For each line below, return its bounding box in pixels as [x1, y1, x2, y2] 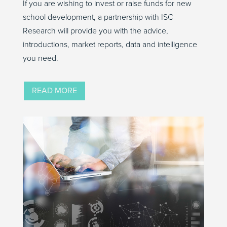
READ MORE [31, 85, 77, 96]
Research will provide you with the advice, [22, 25, 168, 36]
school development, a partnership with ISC [22, 12, 173, 22]
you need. [22, 53, 58, 63]
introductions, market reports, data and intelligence [22, 39, 197, 50]
